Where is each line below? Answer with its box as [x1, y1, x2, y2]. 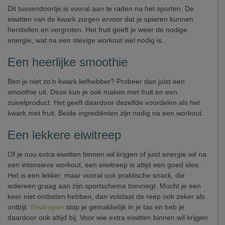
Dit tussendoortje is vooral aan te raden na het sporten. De [8, 5, 194, 13]
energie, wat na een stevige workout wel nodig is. [8, 36, 164, 44]
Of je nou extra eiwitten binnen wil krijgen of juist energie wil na [8, 150, 206, 158]
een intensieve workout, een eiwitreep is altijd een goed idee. [8, 161, 201, 169]
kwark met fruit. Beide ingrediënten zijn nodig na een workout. [8, 109, 205, 117]
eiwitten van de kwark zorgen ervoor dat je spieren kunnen [8, 15, 193, 23]
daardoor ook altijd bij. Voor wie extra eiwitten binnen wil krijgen [8, 213, 208, 221]
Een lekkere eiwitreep [8, 128, 121, 142]
